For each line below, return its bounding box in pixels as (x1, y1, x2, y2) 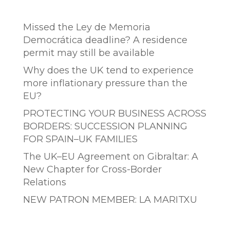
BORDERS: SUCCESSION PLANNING (23, 121, 187, 132)
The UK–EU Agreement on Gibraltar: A (23, 151, 198, 162)
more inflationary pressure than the (23, 78, 187, 89)
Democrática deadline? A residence (23, 34, 187, 46)
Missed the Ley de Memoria (23, 22, 150, 33)
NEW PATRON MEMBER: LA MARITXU (23, 194, 197, 205)
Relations (23, 177, 66, 188)
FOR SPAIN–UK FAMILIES (23, 133, 138, 145)
